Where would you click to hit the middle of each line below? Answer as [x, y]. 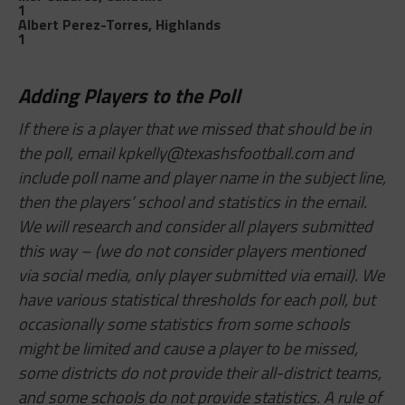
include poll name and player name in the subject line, [202, 177]
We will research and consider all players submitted [195, 226]
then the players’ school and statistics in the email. [192, 201]
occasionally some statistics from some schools [184, 323]
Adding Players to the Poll [129, 95]
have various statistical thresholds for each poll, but [196, 299]
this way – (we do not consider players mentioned [191, 250]
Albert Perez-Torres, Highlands [119, 24]
